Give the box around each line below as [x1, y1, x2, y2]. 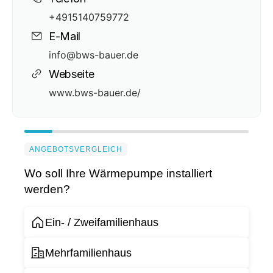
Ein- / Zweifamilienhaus [45, 216, 158, 229]
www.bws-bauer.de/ [49, 87, 141, 99]
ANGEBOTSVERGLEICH [29, 145, 122, 154]
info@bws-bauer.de [49, 49, 138, 61]
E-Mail [49, 29, 80, 43]
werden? [24, 183, 70, 196]
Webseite [49, 67, 95, 80]
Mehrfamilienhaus [45, 246, 132, 259]
